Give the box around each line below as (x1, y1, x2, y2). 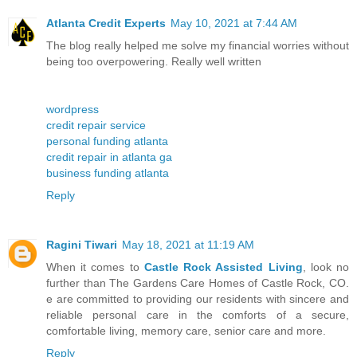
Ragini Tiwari (46, 238, 117, 252)
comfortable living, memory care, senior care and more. (46, 324, 326, 338)
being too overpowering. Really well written (46, 55, 261, 69)
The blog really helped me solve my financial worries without (46, 39, 349, 53)
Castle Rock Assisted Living (143, 261, 303, 274)
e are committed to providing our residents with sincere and (46, 292, 349, 306)
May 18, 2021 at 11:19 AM (122, 238, 254, 252)
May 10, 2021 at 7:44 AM (171, 17, 297, 30)
